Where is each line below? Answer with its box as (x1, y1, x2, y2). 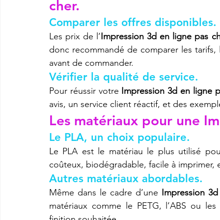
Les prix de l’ (49, 30, 101, 42)
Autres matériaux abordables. (49, 171, 203, 185)
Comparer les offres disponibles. (49, 15, 217, 29)
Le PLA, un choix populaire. (49, 130, 190, 144)
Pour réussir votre (49, 85, 122, 96)
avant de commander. (49, 57, 134, 68)
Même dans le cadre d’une (49, 187, 162, 198)
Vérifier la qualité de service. (49, 70, 198, 83)
